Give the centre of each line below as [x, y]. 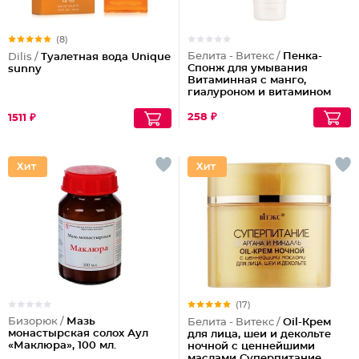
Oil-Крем [307, 323]
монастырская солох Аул [78, 334]
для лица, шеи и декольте [259, 335]
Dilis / [24, 57]
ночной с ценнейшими [251, 347]
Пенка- [303, 56]
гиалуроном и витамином [259, 93]
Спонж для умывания [248, 69]
